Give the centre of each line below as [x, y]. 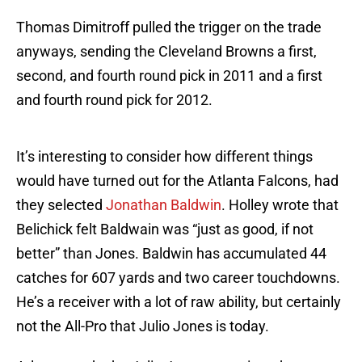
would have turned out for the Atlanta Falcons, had [177, 181]
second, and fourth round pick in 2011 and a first [169, 76]
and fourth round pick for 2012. [114, 100]
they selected [61, 205]
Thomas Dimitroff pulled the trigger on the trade [169, 27]
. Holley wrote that [280, 205]
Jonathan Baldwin [164, 205]
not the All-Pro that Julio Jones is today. [143, 326]
